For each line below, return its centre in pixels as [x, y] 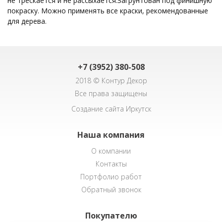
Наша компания [111, 135]
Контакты [111, 164]
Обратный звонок [111, 190]
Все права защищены [111, 94]
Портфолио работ [111, 177]
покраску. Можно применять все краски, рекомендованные [108, 11]
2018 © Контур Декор [111, 81]
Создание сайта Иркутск [111, 109]
